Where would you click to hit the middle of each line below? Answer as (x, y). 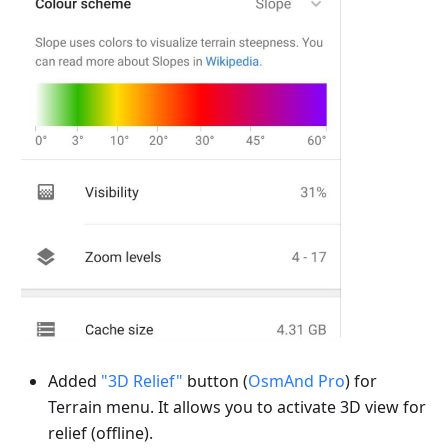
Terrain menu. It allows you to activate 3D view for (237, 407)
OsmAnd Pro (296, 381)
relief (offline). (100, 433)
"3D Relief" (142, 381)
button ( (215, 381)
